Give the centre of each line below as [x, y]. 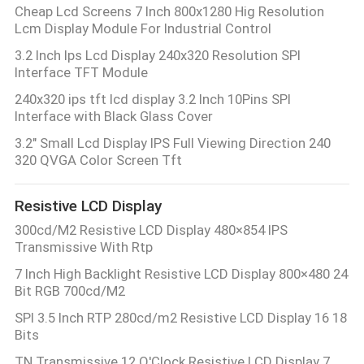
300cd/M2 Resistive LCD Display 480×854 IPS [151, 230]
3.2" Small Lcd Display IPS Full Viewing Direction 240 [172, 143]
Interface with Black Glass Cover [113, 117]
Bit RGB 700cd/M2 [69, 291]
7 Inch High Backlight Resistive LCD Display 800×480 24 [181, 274]
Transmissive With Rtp [83, 247]
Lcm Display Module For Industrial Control [143, 29]
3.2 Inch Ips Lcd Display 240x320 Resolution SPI [157, 56]
